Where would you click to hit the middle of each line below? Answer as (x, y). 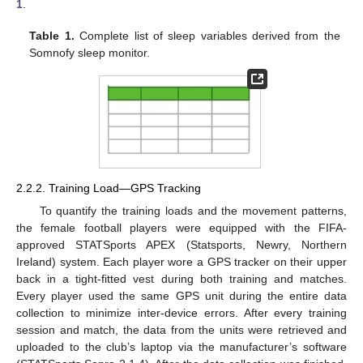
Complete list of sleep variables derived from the (207, 35)
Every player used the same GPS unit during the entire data (181, 295)
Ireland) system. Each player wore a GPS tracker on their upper (181, 261)
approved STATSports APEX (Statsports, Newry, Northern (181, 244)
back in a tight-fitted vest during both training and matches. (181, 278)
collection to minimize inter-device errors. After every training (181, 312)
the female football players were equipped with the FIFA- (181, 227)
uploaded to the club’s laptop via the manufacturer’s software (181, 346)
